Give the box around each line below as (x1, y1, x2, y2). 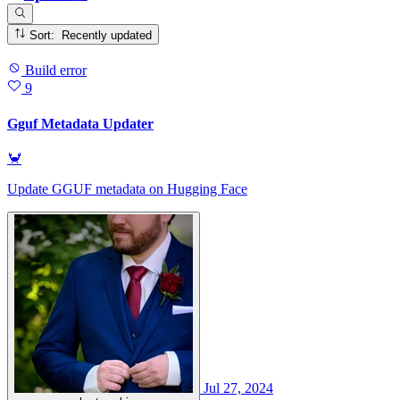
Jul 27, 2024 (204, 379, 273, 396)
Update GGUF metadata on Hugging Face (7, 180, 247, 196)
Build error (21, 62, 87, 79)
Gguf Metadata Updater (7, 115, 154, 131)
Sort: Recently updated (62, 28, 153, 42)
